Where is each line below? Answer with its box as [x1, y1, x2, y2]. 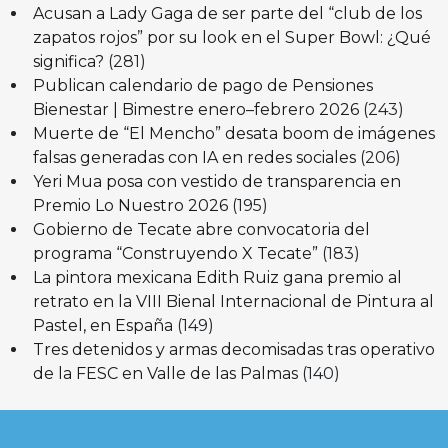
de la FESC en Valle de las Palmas [32, 363, 298, 383]
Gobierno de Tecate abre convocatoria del [32, 219, 370, 239]
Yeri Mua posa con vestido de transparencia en [32, 171, 401, 191]
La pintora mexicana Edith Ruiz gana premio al [32, 267, 402, 287]
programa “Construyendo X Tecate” [32, 243, 318, 263]
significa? [32, 51, 104, 71]
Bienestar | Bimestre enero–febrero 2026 [32, 99, 359, 119]
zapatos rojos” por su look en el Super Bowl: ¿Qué [32, 27, 431, 47]
